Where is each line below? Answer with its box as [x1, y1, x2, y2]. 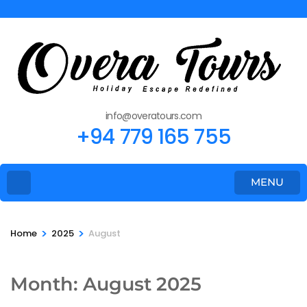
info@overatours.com [106, 109, 201, 123]
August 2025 [83, 272, 201, 295]
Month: [10, 272, 83, 295]
